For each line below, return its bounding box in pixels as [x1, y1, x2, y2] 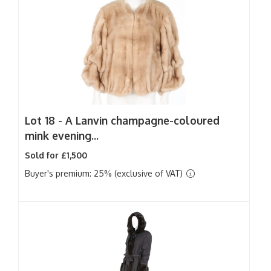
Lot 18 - [25, 114, 65, 127]
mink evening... [25, 129, 99, 142]
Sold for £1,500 [25, 150, 87, 160]
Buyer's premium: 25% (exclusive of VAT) [25, 168, 185, 178]
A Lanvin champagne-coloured [65, 114, 220, 127]
